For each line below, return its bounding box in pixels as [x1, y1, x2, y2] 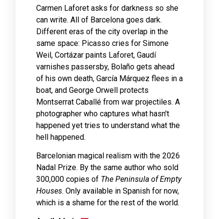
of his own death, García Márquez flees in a [36, 73, 183, 83]
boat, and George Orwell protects [36, 85, 149, 95]
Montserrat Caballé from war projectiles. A [36, 97, 180, 107]
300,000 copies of [36, 174, 101, 184]
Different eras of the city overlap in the [36, 26, 168, 36]
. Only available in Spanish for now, [62, 186, 179, 196]
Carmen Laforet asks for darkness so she [36, 3, 178, 13]
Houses [36, 186, 62, 196]
